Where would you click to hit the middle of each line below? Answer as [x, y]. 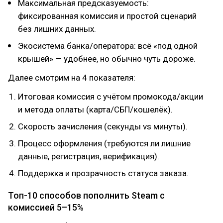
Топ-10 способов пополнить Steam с [86, 195]
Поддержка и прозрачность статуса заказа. [103, 173]
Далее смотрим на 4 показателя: [72, 78]
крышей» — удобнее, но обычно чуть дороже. [107, 59]
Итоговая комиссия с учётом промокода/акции [111, 97]
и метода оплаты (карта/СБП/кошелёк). [95, 110]
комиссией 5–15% [46, 207]
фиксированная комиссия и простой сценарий [107, 16]
